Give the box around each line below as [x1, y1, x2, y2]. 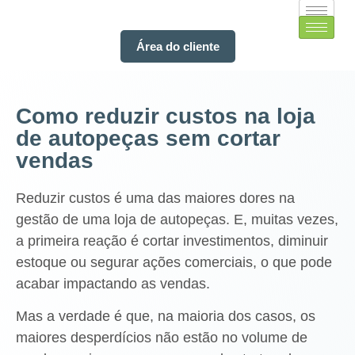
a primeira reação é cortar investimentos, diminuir [16, 233, 328, 249]
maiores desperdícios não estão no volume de [16, 330, 307, 346]
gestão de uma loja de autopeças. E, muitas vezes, [16, 212, 338, 227]
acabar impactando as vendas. [16, 276, 210, 292]
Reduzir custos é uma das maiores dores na [16, 190, 295, 206]
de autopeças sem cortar [16, 126, 281, 151]
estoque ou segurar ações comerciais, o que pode [16, 254, 332, 270]
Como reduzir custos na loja [16, 104, 315, 128]
